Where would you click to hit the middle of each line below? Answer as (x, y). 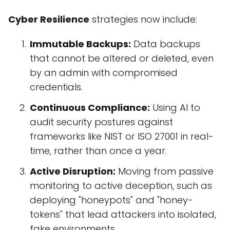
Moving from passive (165, 171)
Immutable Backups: (80, 44)
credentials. (56, 87)
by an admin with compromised (104, 73)
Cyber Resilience (49, 20)
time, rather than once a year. (98, 151)
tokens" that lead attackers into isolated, (123, 215)
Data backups (166, 44)
